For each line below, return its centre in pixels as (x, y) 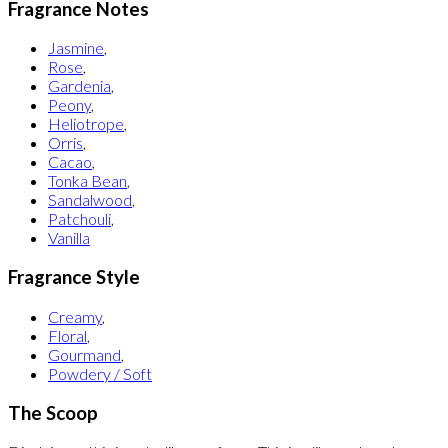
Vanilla (69, 238)
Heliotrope (86, 124)
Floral (67, 335)
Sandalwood (90, 200)
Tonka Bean (87, 181)
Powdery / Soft (100, 373)
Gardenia (79, 86)
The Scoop (53, 412)
